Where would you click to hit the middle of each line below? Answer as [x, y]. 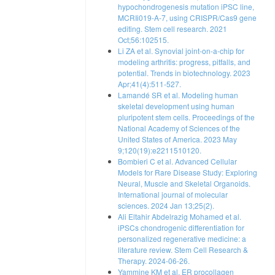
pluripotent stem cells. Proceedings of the [186, 117]
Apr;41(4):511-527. [149, 84]
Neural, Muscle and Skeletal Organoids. [184, 184]
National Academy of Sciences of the [179, 128]
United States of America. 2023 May [177, 139]
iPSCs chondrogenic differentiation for [181, 228]
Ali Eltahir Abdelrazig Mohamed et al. [180, 217]
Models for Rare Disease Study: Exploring [188, 172]
